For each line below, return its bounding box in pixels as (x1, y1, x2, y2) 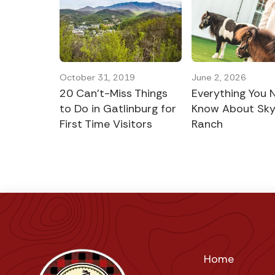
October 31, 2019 (60, 71, 135, 83)
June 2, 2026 (192, 71, 247, 83)
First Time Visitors (60, 116, 152, 131)
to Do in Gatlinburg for (60, 101, 176, 116)
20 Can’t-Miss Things (60, 85, 168, 101)
